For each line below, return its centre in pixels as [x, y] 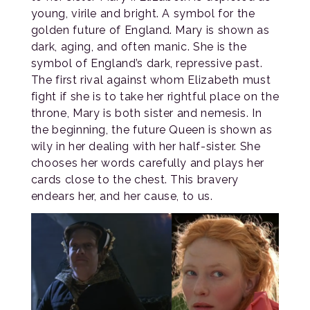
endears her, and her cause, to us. [122, 197]
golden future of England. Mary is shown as [150, 30]
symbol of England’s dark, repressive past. [147, 64]
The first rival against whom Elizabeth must [151, 80]
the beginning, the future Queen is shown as [152, 130]
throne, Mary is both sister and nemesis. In [146, 113]
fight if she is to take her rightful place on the [155, 97]
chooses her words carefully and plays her [148, 163]
